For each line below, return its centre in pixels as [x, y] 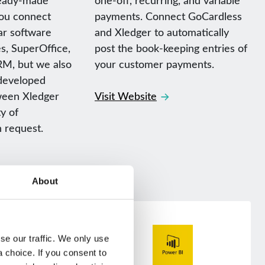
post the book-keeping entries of [171, 48]
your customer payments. [154, 64]
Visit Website [125, 96]
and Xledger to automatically [161, 32]
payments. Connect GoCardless [168, 16]
